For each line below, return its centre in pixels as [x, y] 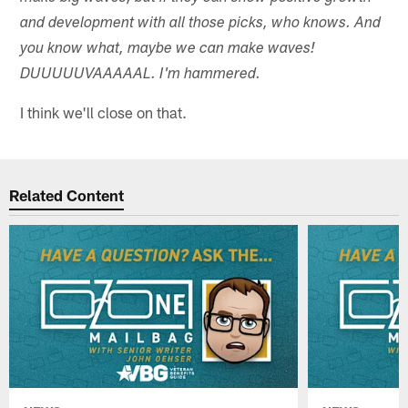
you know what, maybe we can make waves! [168, 49]
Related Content [67, 195]
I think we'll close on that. [104, 112]
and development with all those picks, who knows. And [201, 24]
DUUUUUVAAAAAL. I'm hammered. [141, 75]
